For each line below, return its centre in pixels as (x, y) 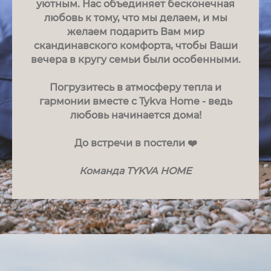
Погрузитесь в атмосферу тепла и (135, 87)
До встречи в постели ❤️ (135, 143)
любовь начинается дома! (135, 115)
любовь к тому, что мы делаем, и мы (135, 18)
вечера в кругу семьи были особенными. (135, 60)
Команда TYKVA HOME (135, 171)
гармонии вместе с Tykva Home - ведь (135, 101)
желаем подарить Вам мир (135, 32)
